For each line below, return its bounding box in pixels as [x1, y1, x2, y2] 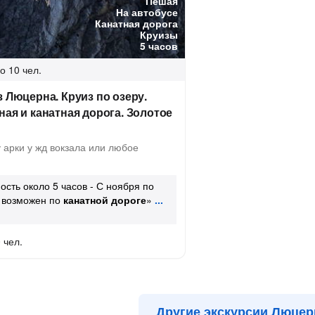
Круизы [140, 27, 178, 41]
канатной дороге [63, 193, 146, 207]
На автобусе [116, 5, 178, 19]
